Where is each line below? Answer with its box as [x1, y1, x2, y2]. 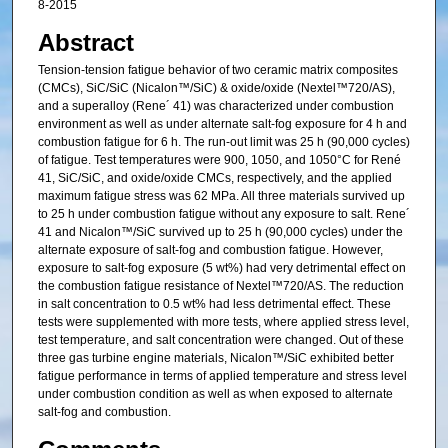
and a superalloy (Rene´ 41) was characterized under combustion [37, 99, 394, 113]
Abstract [37, 29, 134, 56]
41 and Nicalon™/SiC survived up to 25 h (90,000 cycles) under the [37, 225, 403, 239]
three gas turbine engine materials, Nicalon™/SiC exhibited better [37, 351, 394, 365]
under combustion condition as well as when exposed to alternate [37, 387, 393, 401]
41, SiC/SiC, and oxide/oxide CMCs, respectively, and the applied [37, 171, 392, 185]
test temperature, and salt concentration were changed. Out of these [37, 333, 404, 347]
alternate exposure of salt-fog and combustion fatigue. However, [37, 243, 383, 257]
